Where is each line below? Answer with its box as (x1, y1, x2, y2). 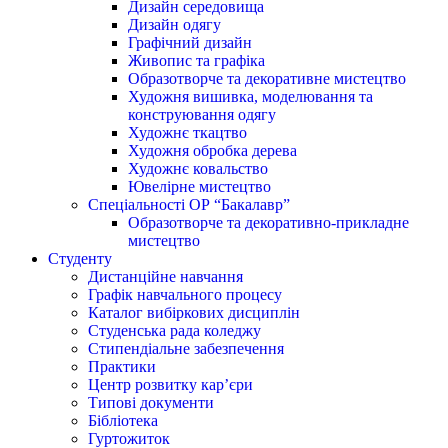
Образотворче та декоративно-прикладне (128, 213, 409, 231)
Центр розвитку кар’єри (88, 375, 253, 393)
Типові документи (88, 393, 214, 411)
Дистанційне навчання (88, 267, 243, 285)
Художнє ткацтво (128, 123, 247, 141)
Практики (88, 357, 156, 375)
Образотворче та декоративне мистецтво (128, 69, 406, 87)
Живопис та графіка (128, 51, 265, 69)
